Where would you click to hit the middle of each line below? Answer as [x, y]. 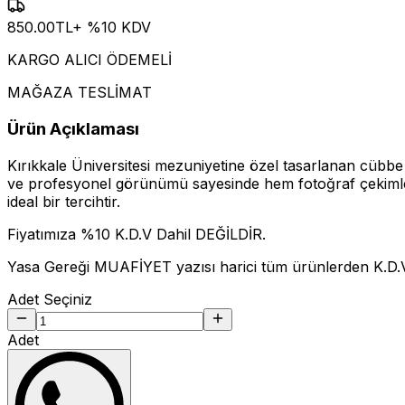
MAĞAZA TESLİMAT [80, 93]
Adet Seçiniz [50, 299]
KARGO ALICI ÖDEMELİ [89, 60]
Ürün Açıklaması [73, 129]
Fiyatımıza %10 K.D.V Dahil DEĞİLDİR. [137, 234]
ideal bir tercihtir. [64, 201]
